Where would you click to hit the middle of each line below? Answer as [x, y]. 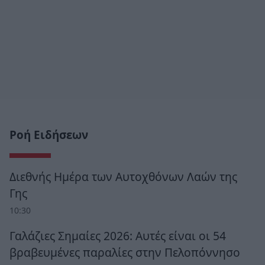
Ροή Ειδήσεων [49, 135]
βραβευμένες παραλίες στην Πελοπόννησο [125, 252]
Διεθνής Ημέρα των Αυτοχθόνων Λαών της [123, 176]
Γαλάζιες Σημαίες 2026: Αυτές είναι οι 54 [118, 235]
